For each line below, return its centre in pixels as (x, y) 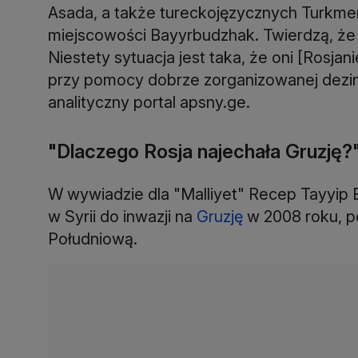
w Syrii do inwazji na (122, 216)
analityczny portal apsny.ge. (149, 102)
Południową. (93, 239)
